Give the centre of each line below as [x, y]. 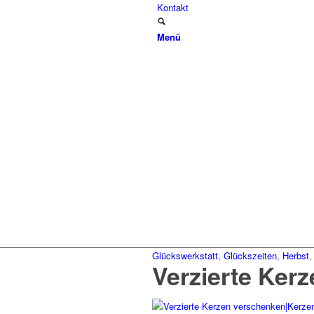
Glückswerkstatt [185, 255]
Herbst [296, 255]
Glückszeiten [250, 255]
